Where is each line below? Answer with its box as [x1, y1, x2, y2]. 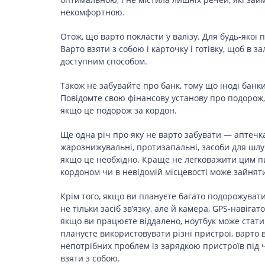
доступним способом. [60, 55, 147, 67]
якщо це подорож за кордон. [60, 104, 177, 116]
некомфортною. [60, 6, 125, 18]
